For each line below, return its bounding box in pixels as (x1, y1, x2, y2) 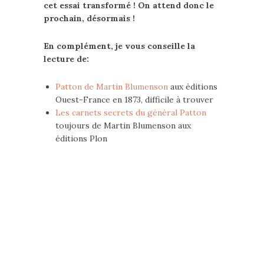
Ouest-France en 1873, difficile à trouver (55, 94, 213, 105)
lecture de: (44, 54, 89, 64)
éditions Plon (55, 133, 107, 144)
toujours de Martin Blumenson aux (55, 120, 191, 131)
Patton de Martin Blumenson (55, 81, 168, 92)
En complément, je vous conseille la (44, 41, 195, 51)
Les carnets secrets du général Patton (55, 107, 206, 118)
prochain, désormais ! (44, 13, 135, 24)
